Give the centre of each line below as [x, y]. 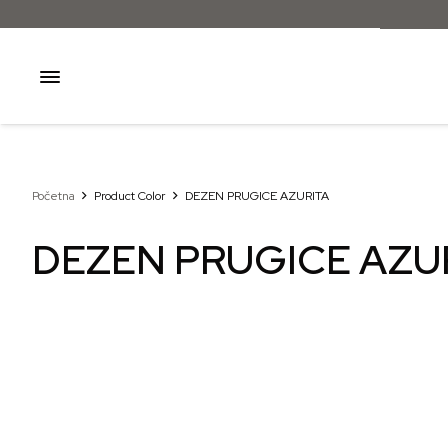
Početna [53, 196]
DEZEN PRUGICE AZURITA [256, 196]
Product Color [130, 196]
